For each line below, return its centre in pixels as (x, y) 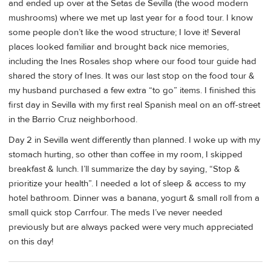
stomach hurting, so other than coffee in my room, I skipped (126, 154)
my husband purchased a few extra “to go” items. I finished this (132, 91)
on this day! (31, 241)
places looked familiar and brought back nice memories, (119, 47)
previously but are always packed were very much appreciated (131, 227)
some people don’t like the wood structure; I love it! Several (124, 33)
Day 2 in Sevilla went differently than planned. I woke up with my (134, 140)
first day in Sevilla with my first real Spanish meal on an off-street (134, 105)
